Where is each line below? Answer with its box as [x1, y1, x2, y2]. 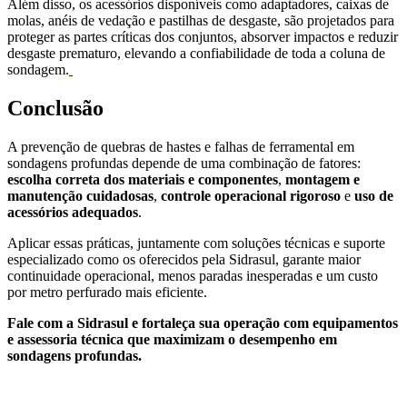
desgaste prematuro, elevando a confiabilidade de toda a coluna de [7, 45, 385, 62]
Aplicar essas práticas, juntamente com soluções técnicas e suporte [7, 235, 385, 252]
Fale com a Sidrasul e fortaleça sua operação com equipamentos [7, 315, 398, 332]
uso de [354, 188, 393, 204]
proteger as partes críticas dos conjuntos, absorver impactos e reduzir [7, 29, 398, 45]
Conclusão [7, 96, 104, 121]
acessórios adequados [7, 204, 138, 221]
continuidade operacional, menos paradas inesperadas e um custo [7, 268, 378, 284]
